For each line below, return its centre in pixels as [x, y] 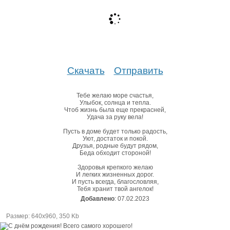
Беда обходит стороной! [115, 153]
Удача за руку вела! [115, 117]
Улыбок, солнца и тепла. [115, 102]
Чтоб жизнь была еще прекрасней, [115, 110]
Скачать [86, 70]
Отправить [138, 70]
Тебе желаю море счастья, [115, 95]
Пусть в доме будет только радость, [115, 131]
